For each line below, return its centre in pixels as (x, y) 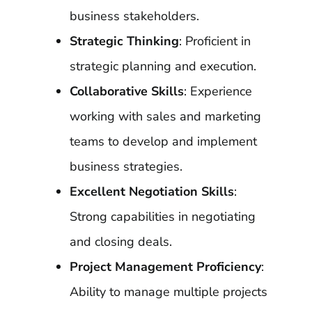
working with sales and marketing (165, 116)
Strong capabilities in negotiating (162, 217)
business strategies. (126, 166)
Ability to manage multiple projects (168, 292)
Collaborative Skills (126, 91)
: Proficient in (214, 41)
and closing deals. (120, 242)
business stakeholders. (134, 16)
